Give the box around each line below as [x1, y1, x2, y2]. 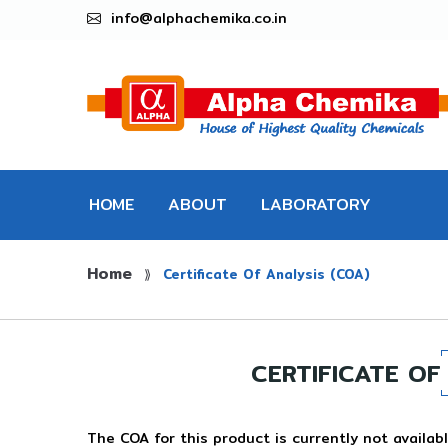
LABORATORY [261, 192, 371, 217]
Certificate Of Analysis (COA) [163, 264, 370, 284]
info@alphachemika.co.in [111, 7, 287, 29]
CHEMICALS [261, 262, 351, 287]
